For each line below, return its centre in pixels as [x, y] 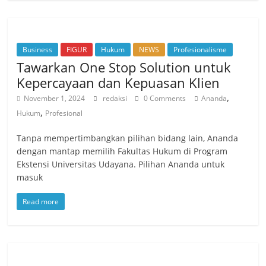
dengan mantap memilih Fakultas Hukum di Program [122, 151]
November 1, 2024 [55, 98]
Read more [41, 201]
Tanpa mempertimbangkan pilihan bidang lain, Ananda [128, 138]
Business [38, 49]
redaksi [116, 98]
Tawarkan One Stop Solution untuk [124, 67]
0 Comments [164, 98]
